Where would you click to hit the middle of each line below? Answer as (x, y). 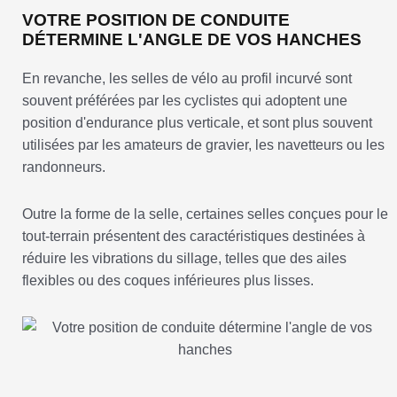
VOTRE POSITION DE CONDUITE (156, 20)
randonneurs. (64, 167)
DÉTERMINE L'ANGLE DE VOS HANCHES (192, 40)
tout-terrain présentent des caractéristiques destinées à (194, 237)
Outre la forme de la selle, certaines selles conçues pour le (205, 214)
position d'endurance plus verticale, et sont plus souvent (197, 123)
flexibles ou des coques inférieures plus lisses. (168, 281)
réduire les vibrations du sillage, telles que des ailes (184, 259)
